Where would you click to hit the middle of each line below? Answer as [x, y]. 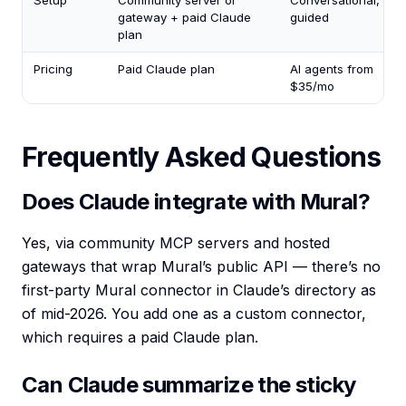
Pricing [53, 69]
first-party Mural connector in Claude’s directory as [199, 290]
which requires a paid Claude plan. [140, 338]
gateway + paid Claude [184, 18]
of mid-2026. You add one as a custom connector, [194, 314]
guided [309, 18]
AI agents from [332, 69]
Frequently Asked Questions [202, 157]
